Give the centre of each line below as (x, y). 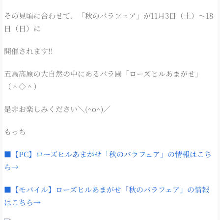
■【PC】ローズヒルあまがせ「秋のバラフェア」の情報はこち (108, 154)
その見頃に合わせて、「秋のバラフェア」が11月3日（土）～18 (109, 15)
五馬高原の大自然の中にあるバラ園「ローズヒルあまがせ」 (103, 73)
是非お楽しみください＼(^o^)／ (57, 109)
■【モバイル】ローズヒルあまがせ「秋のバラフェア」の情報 (107, 189)
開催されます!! (28, 51)
